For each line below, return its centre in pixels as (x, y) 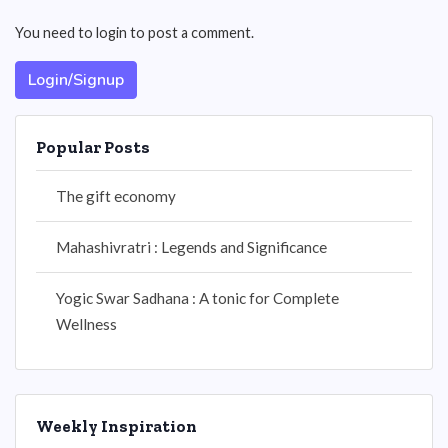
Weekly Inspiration (116, 426)
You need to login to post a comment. (134, 32)
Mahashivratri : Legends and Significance (191, 247)
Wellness (86, 324)
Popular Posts (93, 147)
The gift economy (116, 196)
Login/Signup (76, 80)
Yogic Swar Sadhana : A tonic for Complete (197, 298)
